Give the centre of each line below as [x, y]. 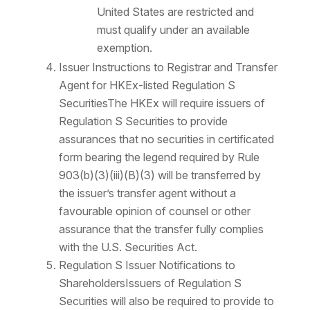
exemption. [124, 48]
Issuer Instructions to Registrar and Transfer [168, 67]
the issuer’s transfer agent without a [147, 193]
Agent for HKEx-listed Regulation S [147, 85]
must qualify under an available [173, 30]
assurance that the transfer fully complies [161, 229]
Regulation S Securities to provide [143, 121]
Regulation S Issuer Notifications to [147, 265]
